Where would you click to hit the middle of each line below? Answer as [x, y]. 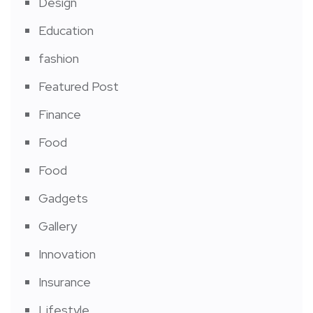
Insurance [65, 282]
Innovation [67, 254]
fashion [59, 58]
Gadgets [63, 198]
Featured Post [79, 86]
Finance [60, 114]
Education [66, 30]
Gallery [58, 226]
